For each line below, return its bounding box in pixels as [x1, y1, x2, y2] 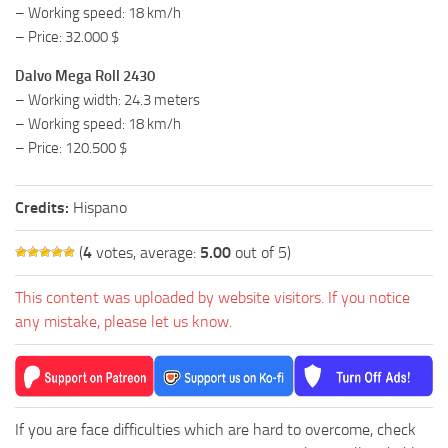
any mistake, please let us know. [15, 312, 232, 332]
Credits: [15, 198, 73, 218]
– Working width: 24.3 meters [15, 91, 200, 110]
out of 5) [231, 243, 291, 263]
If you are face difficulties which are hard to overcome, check [15, 420, 416, 440]
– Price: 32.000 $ [15, 28, 119, 47]
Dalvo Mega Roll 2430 [15, 67, 155, 86]
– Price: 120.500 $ [15, 139, 127, 158]
